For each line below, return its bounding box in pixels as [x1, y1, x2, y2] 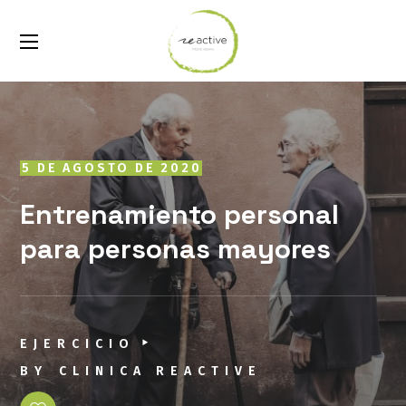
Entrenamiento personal [20, 197, 340, 232]
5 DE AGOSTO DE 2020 [22, 160, 202, 176]
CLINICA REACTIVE [58, 363, 262, 379]
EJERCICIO [20, 336, 136, 352]
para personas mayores [20, 231, 332, 266]
